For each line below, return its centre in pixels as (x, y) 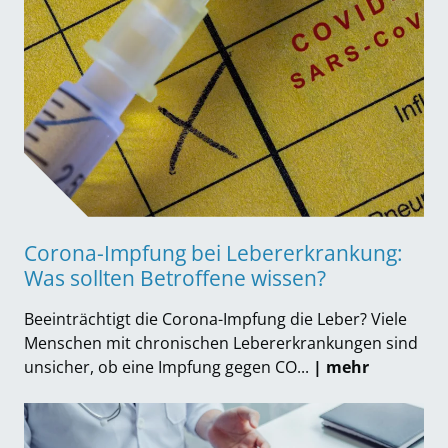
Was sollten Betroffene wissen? (175, 277)
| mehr (341, 366)
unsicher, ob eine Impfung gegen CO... (166, 366)
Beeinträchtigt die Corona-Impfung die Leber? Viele (215, 318)
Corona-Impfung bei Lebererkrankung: (213, 252)
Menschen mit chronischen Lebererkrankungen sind (221, 342)
